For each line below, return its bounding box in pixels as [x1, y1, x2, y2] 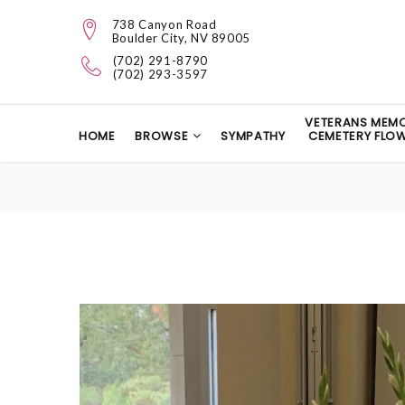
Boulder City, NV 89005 [111, 31, 251, 45]
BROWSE [135, 127, 189, 145]
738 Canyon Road [111, 17, 217, 32]
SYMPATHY [221, 127, 286, 145]
